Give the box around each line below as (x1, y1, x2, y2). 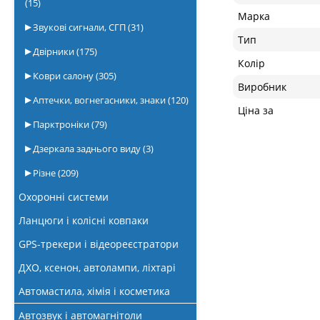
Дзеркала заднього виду (31, 142, 143, 155)
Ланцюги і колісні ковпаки (19, 214, 149, 227)
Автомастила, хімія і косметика (19, 284, 170, 298)
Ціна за (238, 104, 274, 117)
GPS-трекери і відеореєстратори (19, 237, 179, 251)
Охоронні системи (19, 190, 109, 204)
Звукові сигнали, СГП (31, 21, 128, 34)
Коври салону (31, 69, 96, 82)
